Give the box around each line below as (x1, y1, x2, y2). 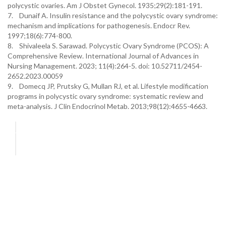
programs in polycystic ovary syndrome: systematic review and (8, 92, 203, 100)
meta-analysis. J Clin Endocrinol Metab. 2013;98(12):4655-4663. (8, 102, 207, 110)
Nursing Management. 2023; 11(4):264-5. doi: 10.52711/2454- (8, 62, 202, 70)
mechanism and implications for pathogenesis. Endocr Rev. (8, 21, 190, 30)
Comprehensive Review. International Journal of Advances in (8, 51, 199, 60)
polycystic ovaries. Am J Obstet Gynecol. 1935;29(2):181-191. (8, 1, 202, 10)
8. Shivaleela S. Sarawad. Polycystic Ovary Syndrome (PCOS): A (8, 41, 209, 50)
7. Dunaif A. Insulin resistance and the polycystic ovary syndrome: (8, 11, 218, 20)
